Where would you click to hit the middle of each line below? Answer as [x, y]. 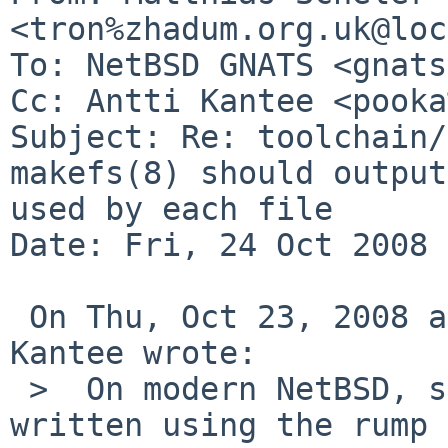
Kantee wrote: [133, 352]
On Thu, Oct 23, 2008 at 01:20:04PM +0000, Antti [19, 316]
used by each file [171, 208]
